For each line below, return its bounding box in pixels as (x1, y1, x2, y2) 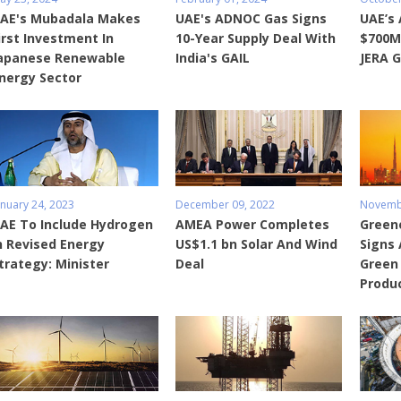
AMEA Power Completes (175, 215, 330, 233)
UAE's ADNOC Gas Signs (175, 10, 328, 28)
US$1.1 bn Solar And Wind (175, 235, 338, 252)
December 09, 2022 (175, 196, 276, 212)
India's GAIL (175, 49, 251, 67)
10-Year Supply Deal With (175, 30, 337, 47)
